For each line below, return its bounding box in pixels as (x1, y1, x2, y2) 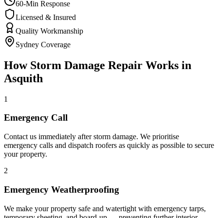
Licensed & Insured (16, 13, 76, 21)
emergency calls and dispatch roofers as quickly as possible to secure (4, 141, 214, 150)
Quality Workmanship (16, 26, 83, 35)
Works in (143, 58, 191, 72)
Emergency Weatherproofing (4, 184, 119, 195)
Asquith (4, 72, 43, 85)
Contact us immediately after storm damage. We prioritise (4, 132, 179, 141)
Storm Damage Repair (30, 58, 143, 72)
